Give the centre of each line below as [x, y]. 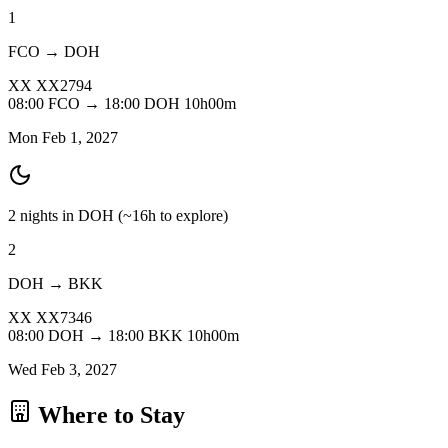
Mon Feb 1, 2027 [63, 137]
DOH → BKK [55, 283]
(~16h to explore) [173, 215]
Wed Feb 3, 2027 [62, 369]
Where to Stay [111, 414]
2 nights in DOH [63, 215]
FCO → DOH [54, 51]
